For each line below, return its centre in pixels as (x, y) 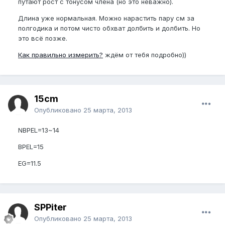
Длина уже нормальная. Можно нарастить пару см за (106, 18)
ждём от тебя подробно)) (145, 55)
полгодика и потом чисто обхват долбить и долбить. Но (109, 28)
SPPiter (50, 207)
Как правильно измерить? (61, 55)
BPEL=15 (31, 147)
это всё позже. (43, 38)
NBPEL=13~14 (39, 130)
